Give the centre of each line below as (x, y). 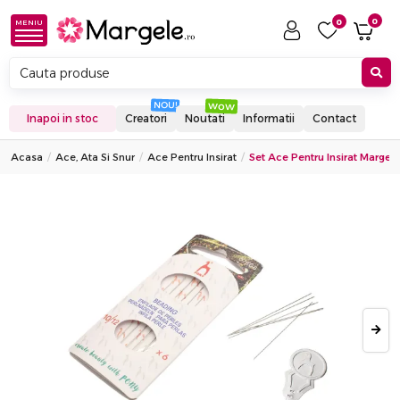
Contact (334, 118)
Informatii (269, 118)
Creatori (146, 118)
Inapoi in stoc (62, 118)
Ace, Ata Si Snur (95, 157)
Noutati (205, 118)
